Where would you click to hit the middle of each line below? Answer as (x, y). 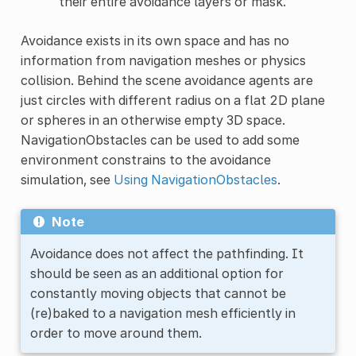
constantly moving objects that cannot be (158, 293)
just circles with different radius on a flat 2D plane (172, 100)
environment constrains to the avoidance (145, 159)
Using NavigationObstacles (195, 179)
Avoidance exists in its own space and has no (155, 40)
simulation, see (67, 179)
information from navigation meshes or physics (163, 60)
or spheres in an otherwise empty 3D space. (153, 120)
